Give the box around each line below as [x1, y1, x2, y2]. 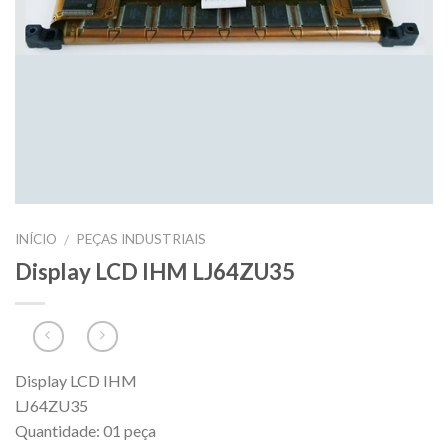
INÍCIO [15, 230, 57, 247]
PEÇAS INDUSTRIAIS [76, 230, 207, 247]
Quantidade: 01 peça [15, 421, 156, 441]
